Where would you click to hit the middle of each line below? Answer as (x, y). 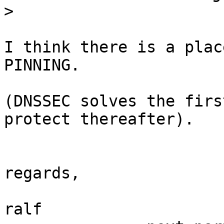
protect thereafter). (99, 119)
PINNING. (42, 65)
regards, (42, 173)
